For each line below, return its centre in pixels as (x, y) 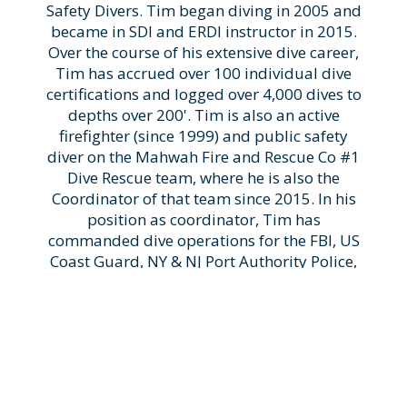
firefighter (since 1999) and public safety (203, 135)
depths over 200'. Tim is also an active (203, 114)
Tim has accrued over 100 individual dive (203, 73)
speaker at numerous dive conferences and (203, 365)
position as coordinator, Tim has (203, 219)
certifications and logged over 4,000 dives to (203, 94)
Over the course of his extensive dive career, (203, 52)
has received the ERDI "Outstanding (203, 386)
